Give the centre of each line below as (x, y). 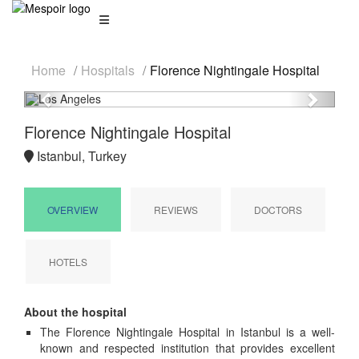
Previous (78, 101)
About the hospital (75, 312)
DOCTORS (278, 210)
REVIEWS (176, 210)
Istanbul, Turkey (80, 156)
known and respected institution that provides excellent (188, 348)
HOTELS (68, 262)
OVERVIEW (73, 210)
